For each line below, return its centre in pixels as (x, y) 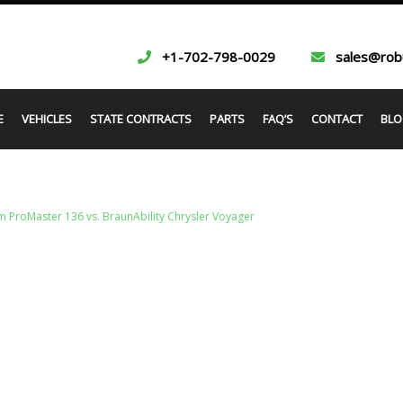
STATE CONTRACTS (140, 119)
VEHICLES (46, 119)
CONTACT (336, 119)
